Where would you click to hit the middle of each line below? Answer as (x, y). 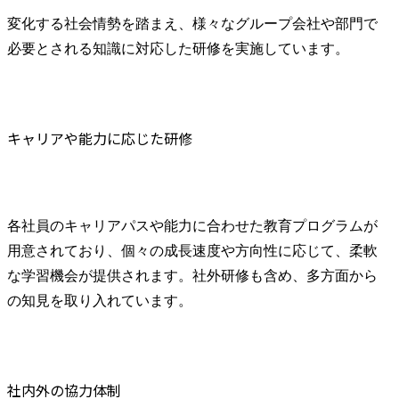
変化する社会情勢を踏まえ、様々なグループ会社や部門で (192, 23)
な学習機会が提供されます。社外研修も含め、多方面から (192, 276)
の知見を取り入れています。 (100, 301)
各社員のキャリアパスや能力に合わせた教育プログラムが (192, 226)
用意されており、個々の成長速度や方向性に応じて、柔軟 (192, 251)
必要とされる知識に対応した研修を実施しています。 (178, 48)
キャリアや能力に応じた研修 (100, 138)
